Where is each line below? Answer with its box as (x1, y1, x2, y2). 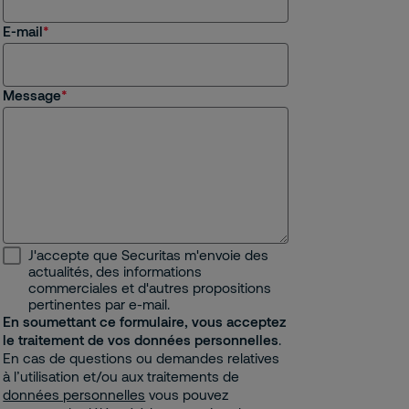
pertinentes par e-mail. (28, 296, 171, 312)
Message (3, 87, 62, 103)
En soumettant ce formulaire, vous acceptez (3, 313, 287, 330)
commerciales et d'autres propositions (28, 279, 272, 296)
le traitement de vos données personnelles (3, 331, 279, 348)
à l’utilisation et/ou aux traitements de (3, 368, 240, 384)
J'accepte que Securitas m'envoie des (28, 246, 269, 263)
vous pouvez (145, 386, 229, 403)
